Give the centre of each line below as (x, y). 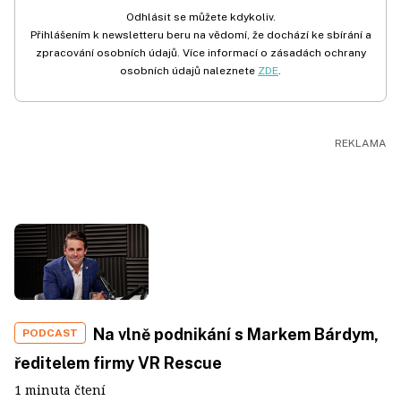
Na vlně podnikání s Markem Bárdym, (236, 334)
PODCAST (50, 333)
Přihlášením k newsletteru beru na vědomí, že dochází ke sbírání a (200, 35)
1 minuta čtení (60, 389)
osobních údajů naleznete (189, 71)
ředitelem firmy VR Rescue (118, 363)
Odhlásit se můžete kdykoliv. (200, 17)
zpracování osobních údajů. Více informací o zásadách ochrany (200, 53)
